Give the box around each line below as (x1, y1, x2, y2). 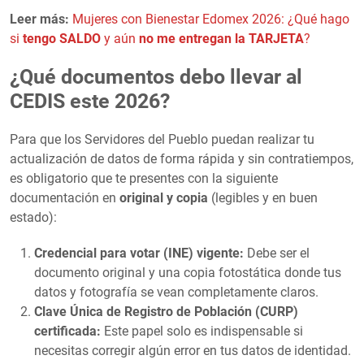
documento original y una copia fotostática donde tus (34, 264, 341, 280)
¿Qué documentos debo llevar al (10, 64, 302, 89)
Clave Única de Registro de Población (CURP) (34, 303, 298, 319)
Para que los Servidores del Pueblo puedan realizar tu (10, 131, 314, 147)
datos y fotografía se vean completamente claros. (34, 284, 318, 300)
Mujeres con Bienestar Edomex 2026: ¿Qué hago (72, 11, 349, 27)
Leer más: (10, 11, 69, 27)
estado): (10, 209, 57, 225)
